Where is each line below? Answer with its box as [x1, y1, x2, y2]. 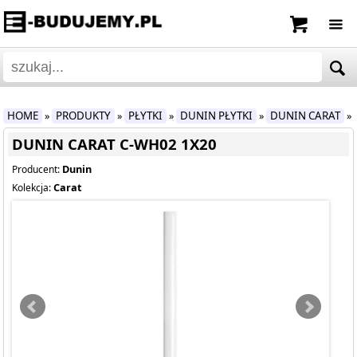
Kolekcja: [12, 181, 54, 194]
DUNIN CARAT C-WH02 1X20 [12, 134, 218, 154]
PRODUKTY [56, 108, 112, 123]
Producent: [12, 163, 63, 176]
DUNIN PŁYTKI [180, 108, 253, 123]
